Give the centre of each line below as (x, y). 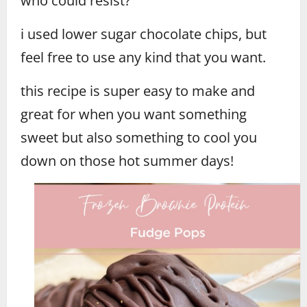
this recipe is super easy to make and (138, 91)
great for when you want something (134, 114)
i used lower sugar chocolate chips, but (144, 34)
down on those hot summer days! (127, 161)
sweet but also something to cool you (139, 137)
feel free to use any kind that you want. (143, 57)
